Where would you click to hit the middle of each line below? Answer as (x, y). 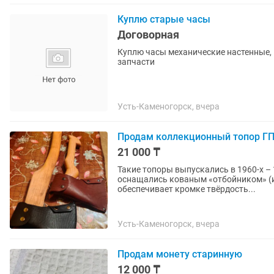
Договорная (148, 35)
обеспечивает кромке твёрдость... (187, 189)
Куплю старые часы (164, 19)
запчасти (136, 62)
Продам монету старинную (180, 254)
